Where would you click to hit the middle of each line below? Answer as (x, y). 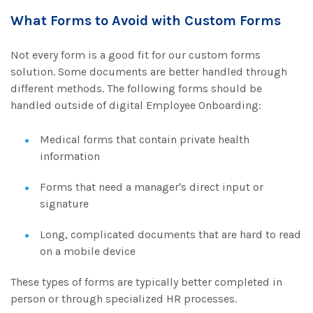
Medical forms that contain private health (145, 139)
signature (64, 203)
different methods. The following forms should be (136, 88)
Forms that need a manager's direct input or (152, 187)
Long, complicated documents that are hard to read (170, 234)
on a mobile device (88, 251)
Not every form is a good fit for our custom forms (136, 54)
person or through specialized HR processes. (124, 298)
